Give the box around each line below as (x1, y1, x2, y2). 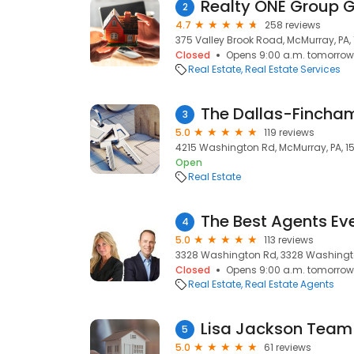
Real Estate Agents (245, 277, 334, 291)
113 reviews (264, 233, 314, 247)
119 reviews (264, 126, 314, 139)
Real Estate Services (245, 62, 341, 76)
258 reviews (265, 18, 321, 32)
